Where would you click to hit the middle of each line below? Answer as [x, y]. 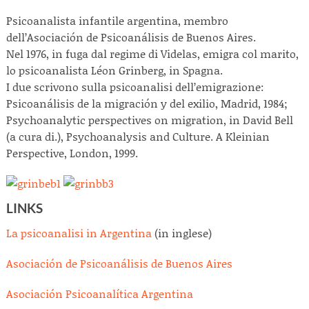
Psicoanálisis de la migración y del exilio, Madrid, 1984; [147, 103]
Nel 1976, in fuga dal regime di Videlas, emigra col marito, [152, 53]
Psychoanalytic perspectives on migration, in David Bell [150, 120]
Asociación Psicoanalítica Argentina [100, 293]
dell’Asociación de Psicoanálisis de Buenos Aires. [131, 37]
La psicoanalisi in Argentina [79, 233]
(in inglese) [182, 233]
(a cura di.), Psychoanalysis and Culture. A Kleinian [138, 136]
